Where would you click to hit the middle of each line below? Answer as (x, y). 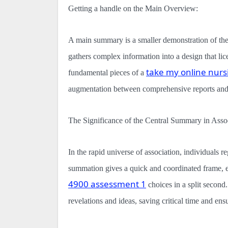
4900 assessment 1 (107, 184)
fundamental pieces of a (107, 72)
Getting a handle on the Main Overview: (133, 8)
